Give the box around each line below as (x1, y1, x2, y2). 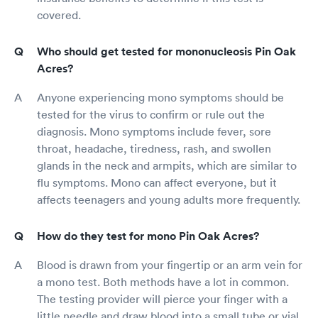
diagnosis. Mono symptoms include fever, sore (37, 124, 271, 138)
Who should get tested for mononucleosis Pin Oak (37, 43, 296, 59)
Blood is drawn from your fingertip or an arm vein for (37, 257, 302, 272)
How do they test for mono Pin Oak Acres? (37, 228, 259, 243)
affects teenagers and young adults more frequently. (37, 192, 300, 207)
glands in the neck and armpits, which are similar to (37, 158, 297, 172)
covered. (37, 7, 81, 22)
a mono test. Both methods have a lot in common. (37, 274, 289, 289)
